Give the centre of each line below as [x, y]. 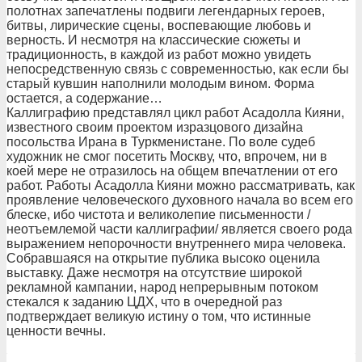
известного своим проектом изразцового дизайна [155, 127]
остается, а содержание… [84, 98]
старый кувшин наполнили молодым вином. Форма [160, 84]
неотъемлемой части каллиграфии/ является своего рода [179, 229]
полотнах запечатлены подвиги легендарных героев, [166, 11]
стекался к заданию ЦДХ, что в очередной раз [144, 302]
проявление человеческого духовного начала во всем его [180, 200]
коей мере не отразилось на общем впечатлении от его [172, 171]
